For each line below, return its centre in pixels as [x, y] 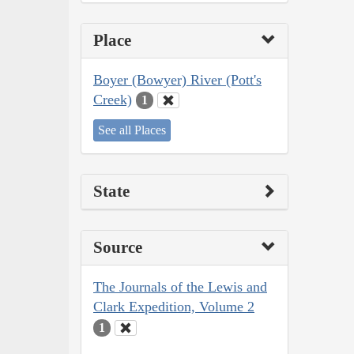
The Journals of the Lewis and [180, 287]
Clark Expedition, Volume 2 [174, 307]
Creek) [113, 99]
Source [118, 248]
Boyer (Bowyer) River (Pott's [177, 79]
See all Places [132, 130]
